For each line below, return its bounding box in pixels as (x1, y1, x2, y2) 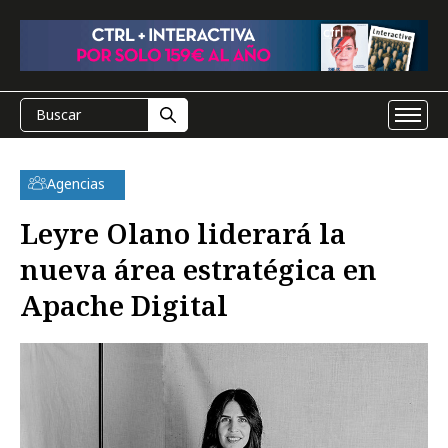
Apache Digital (20, 286, 228, 324)
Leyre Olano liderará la (20, 214, 346, 252)
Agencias (47, 174, 105, 193)
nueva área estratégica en (20, 250, 377, 288)
